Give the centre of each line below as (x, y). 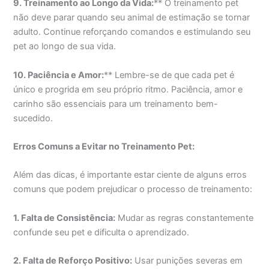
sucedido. (33, 118)
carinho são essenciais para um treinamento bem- (116, 104)
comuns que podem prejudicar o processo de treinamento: (133, 189)
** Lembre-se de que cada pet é (169, 75)
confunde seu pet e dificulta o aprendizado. (101, 232)
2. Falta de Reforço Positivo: (73, 261)
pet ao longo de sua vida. (65, 47)
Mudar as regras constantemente (185, 218)
